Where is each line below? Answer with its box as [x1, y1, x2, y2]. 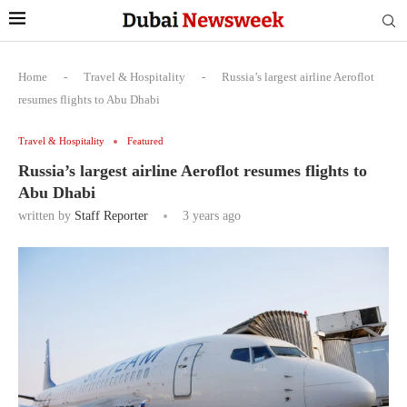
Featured [127, 135, 164, 146]
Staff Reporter [74, 209, 148, 223]
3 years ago [179, 209, 241, 223]
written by [18, 209, 74, 223]
